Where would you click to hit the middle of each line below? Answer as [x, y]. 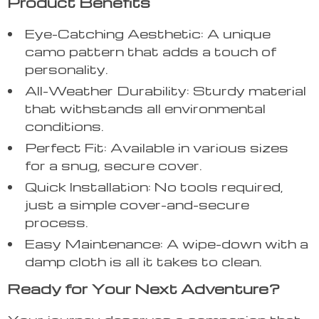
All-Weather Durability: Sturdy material [166, 90]
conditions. [64, 126]
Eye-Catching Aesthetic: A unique [148, 33]
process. [57, 222]
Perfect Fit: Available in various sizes [157, 147]
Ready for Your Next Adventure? [143, 289]
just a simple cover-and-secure [137, 204]
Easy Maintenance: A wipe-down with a [167, 244]
